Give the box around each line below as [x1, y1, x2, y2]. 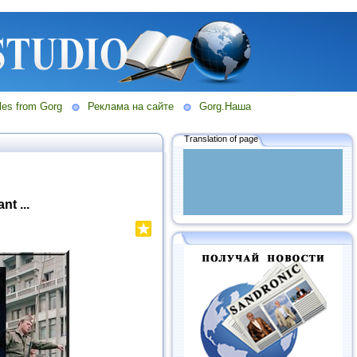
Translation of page [184, 133, 258, 143]
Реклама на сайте [88, 100, 174, 112]
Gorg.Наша [199, 100, 251, 112]
